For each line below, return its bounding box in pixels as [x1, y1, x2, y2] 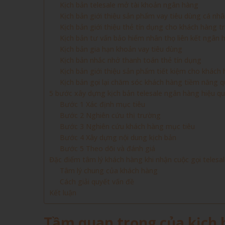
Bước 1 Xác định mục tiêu [60, 99, 147, 109]
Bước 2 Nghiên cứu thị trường [60, 110, 163, 120]
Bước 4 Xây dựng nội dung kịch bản [60, 133, 176, 142]
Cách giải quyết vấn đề [60, 177, 136, 186]
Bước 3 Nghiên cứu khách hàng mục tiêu [60, 122, 195, 131]
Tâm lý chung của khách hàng [60, 166, 158, 175]
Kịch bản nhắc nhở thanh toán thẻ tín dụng [60, 55, 201, 65]
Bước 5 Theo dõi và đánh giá [60, 144, 155, 153]
